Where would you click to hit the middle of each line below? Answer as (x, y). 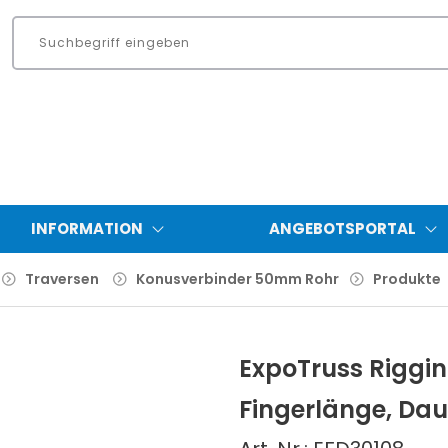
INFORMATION (86, 228)
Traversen (62, 278)
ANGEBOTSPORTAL (342, 228)
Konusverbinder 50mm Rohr (237, 278)
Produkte (407, 278)
